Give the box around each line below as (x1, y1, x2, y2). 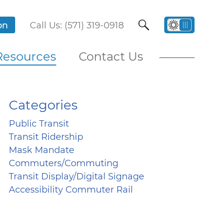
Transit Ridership (9, 131, 83, 142)
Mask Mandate (9, 145, 74, 155)
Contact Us (79, 49, 143, 64)
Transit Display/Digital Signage (9, 171, 144, 182)
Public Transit (9, 118, 69, 129)
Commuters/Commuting (9, 158, 118, 169)
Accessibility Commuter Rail (9, 184, 133, 195)
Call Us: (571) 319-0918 (30, 20, 124, 31)
